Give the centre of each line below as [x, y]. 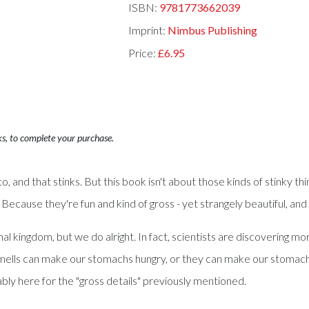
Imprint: [148, 30]
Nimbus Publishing [212, 30]
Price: [143, 52]
